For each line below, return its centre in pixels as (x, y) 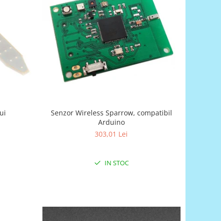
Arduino (111, 122)
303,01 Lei (111, 134)
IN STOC (116, 163)
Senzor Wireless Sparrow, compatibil (111, 112)
